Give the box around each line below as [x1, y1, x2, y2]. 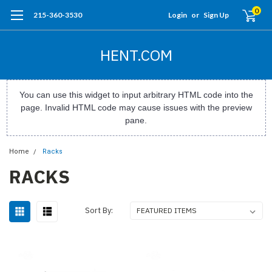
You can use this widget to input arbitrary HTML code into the [19, 90, 253, 100]
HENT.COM [100, 45, 172, 65]
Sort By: [85, 205, 114, 216]
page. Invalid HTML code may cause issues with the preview [20, 103, 252, 112]
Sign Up [203, 10, 229, 19]
